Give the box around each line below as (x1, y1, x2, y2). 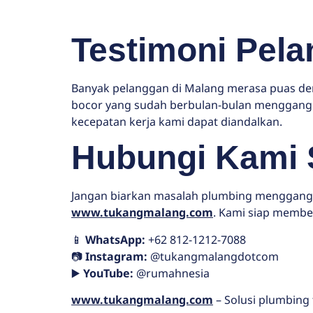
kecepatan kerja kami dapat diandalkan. (71, 113, 282, 129)
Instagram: (85, 248, 147, 264)
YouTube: (83, 265, 133, 281)
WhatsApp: (85, 231, 145, 247)
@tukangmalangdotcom (147, 248, 279, 264)
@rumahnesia (133, 265, 210, 281)
